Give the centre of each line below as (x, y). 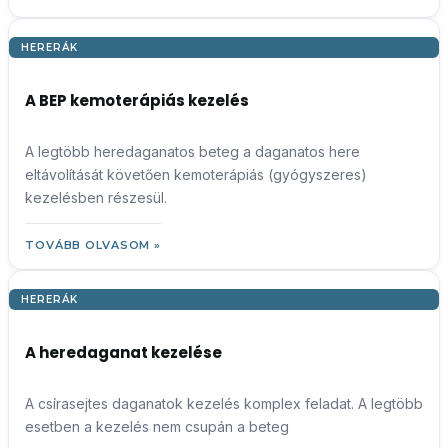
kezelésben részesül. (96, 197)
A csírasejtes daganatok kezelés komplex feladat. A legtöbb (224, 403)
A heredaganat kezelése (123, 352)
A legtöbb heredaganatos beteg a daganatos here (192, 151)
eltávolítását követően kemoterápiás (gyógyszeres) (196, 174)
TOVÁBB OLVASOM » (93, 245)
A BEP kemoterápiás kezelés (137, 100)
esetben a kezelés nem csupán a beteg (157, 426)
